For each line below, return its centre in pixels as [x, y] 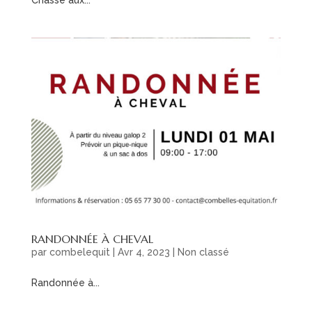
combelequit [79, 252]
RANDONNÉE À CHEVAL [92, 239]
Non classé [203, 252]
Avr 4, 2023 [143, 252]
